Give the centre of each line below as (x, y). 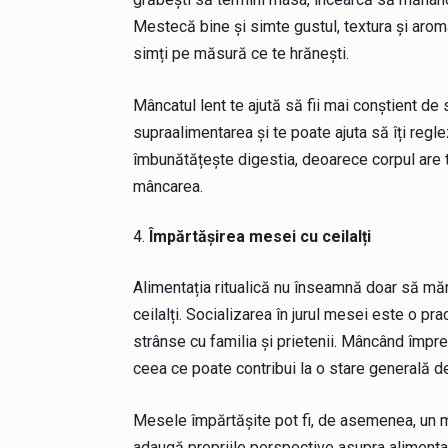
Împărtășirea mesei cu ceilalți (259, 236)
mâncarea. (167, 186)
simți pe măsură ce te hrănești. (240, 53)
